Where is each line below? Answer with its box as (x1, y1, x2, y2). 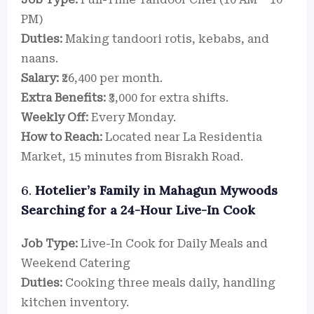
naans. (21, 52, 58, 65)
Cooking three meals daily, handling (62, 276, 275, 289)
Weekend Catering (21, 257, 130, 270)
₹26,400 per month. (59, 71, 163, 85)
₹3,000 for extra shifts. (106, 91, 228, 104)
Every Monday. (88, 111, 176, 124)
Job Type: (21, 237, 78, 250)
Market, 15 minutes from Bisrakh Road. (21, 150, 243, 163)
